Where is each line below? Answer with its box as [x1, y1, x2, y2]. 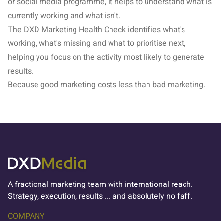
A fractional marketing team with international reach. [8, 179, 193, 190]
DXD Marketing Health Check [24, 24, 126, 36]
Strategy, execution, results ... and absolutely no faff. [8, 190, 192, 202]
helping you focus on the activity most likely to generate [8, 51, 204, 63]
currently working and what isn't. [8, 10, 120, 22]
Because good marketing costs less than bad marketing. [8, 79, 205, 91]
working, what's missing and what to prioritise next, [8, 37, 185, 49]
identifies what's [126, 24, 185, 36]
